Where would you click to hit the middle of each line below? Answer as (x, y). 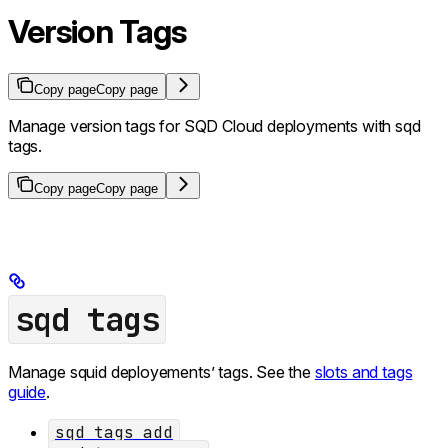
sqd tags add (114, 433)
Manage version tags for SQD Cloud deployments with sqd (214, 125)
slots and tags (363, 372)
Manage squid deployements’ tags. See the (161, 372)
